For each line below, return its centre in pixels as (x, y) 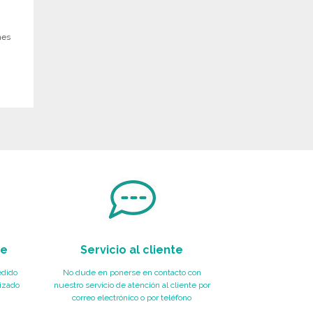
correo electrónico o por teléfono (132, 297)
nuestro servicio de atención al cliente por (132, 285)
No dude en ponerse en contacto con (132, 272)
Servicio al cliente (132, 249)
